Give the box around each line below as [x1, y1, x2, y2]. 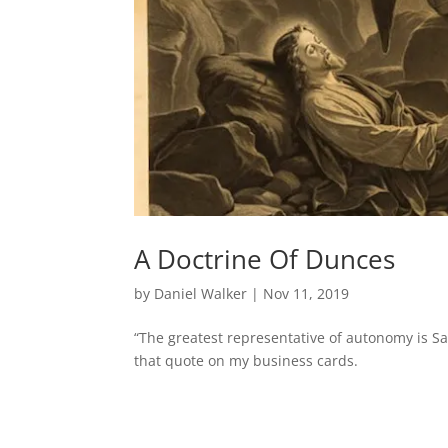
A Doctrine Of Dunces [134, 240, 396, 277]
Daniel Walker [154, 283, 248, 303]
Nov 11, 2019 [263, 283, 350, 303]
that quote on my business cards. [134, 350, 359, 370]
